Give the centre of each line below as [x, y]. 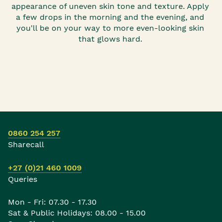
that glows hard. [110, 39]
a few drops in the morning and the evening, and [110, 17]
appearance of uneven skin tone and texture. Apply [110, 6]
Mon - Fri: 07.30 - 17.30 [52, 202]
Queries [23, 179]
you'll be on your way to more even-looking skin [110, 28]
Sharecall [26, 144]
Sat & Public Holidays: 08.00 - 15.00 [77, 213]
